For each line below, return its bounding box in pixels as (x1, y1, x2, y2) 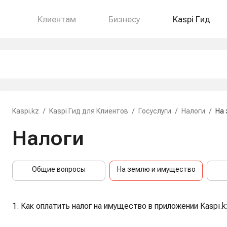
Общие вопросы (32, 165, 86, 173)
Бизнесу (108, 14, 140, 24)
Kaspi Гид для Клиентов (49, 107, 128, 115)
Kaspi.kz (12, 107, 39, 115)
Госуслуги (138, 107, 171, 115)
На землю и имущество (117, 165, 196, 173)
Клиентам (37, 14, 76, 24)
